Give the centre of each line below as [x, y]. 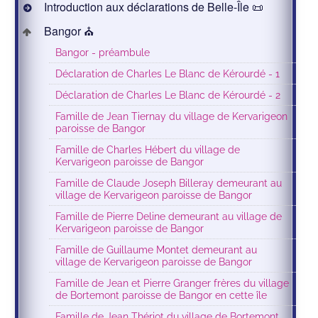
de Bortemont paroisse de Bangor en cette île [161, 295]
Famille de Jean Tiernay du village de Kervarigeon [172, 116]
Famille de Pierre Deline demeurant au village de [169, 216]
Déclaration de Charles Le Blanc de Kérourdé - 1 [168, 74]
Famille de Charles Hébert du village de [148, 150]
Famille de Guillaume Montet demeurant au [157, 250]
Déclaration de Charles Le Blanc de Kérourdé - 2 [168, 95]
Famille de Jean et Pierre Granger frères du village [172, 283]
